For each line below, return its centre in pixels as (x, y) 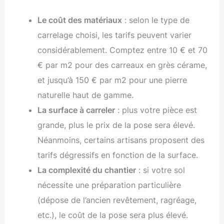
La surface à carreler (76, 110)
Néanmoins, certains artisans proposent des (121, 140)
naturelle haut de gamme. (85, 95)
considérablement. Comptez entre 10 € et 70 (122, 50)
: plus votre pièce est (156, 110)
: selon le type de (155, 20)
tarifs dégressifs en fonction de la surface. (117, 155)
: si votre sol (160, 170)
